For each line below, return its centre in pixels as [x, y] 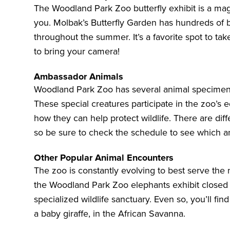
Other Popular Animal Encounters [104, 158]
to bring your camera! [77, 52]
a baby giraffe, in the [76, 214]
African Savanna [151, 214]
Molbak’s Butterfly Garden [105, 23]
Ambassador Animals [79, 77]
